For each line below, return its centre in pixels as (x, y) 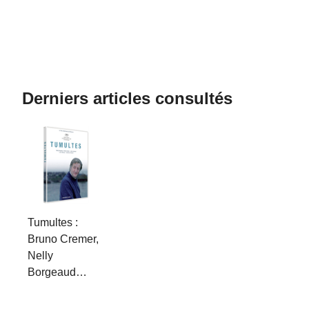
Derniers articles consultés (127, 98)
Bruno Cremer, (63, 239)
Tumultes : (53, 222)
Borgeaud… (57, 272)
